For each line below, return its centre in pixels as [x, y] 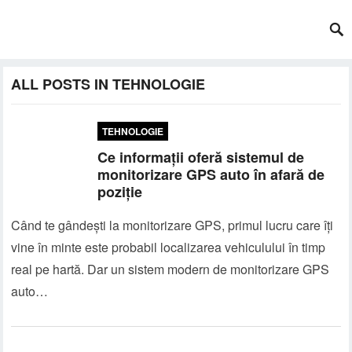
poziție [120, 192]
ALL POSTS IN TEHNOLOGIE [108, 84]
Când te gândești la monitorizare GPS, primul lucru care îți [172, 225]
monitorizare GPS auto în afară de [211, 174]
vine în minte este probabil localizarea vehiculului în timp [169, 247]
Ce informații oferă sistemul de [201, 157]
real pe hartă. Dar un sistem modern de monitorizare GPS [170, 269]
